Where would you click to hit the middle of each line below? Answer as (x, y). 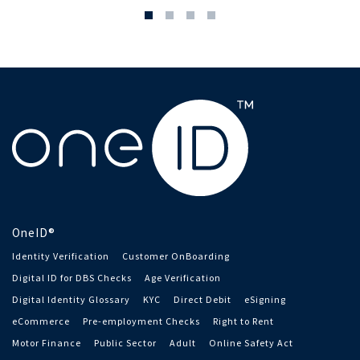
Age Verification (183, 277)
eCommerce (41, 321)
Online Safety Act (251, 342)
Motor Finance (47, 342)
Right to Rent (243, 321)
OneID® (34, 232)
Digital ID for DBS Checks (72, 277)
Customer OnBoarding (176, 256)
